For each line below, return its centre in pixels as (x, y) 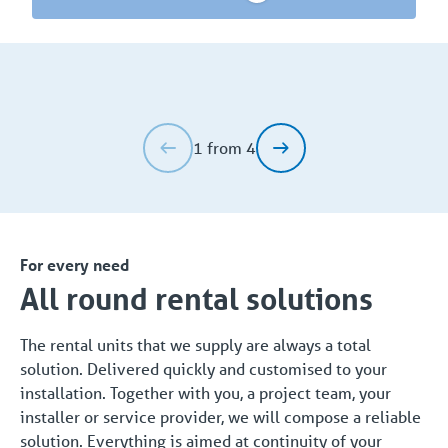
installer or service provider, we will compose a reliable (220, 416)
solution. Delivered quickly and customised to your (203, 368)
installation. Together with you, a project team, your (205, 392)
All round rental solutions (196, 298)
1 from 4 (224, 147)
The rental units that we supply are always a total (195, 344)
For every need (74, 264)
